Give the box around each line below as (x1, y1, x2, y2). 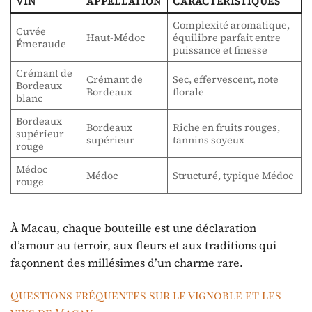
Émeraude (16, 36, 67, 51)
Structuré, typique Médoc (173, 168, 294, 182)
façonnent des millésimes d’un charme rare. (10, 254, 243, 270)
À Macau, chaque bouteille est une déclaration (10, 219, 256, 235)
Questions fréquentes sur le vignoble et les (10, 287, 281, 302)
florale (173, 84, 205, 99)
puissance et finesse (173, 42, 268, 57)
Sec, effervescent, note (173, 72, 279, 86)
